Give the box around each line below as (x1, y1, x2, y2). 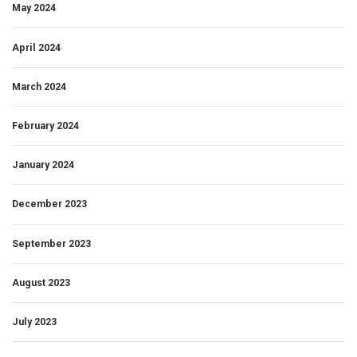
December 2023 (12, 198, 87, 210)
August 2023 (12, 276, 70, 288)
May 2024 (12, 2, 56, 14)
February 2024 (12, 119, 79, 131)
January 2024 (12, 159, 74, 171)
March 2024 (12, 80, 66, 92)
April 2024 (12, 41, 61, 53)
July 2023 (12, 316, 57, 328)
